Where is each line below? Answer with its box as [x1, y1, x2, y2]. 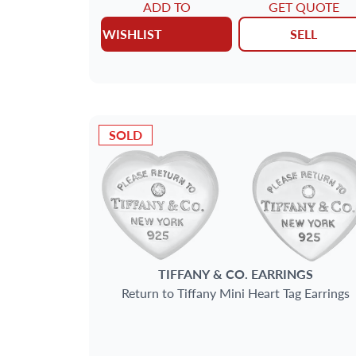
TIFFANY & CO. [157, 264, 248, 283]
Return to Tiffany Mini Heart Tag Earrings [121, 283, 350, 302]
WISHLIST [103, 25, 163, 44]
